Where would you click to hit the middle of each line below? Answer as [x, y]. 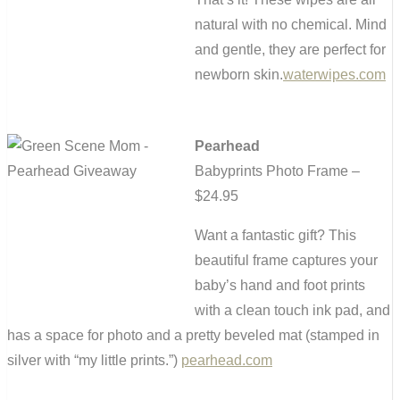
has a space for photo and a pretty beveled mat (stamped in [193, 336]
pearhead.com [227, 361]
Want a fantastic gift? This [275, 236]
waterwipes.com [334, 75]
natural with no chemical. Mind [291, 25]
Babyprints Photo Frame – [277, 171]
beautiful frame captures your [286, 261]
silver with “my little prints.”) [94, 361]
